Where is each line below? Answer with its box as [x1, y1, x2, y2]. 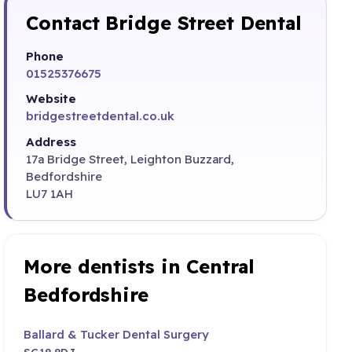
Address [26, 134, 77, 149]
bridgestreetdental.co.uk [26, 108, 175, 124]
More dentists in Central [24, 254, 255, 278]
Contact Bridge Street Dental [26, 11, 302, 35]
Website [26, 91, 77, 107]
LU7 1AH [26, 185, 74, 201]
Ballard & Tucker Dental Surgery [24, 326, 210, 342]
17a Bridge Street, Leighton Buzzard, [26, 151, 235, 167]
